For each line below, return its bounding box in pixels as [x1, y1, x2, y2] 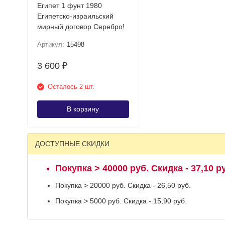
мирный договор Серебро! [93, 23, 125, 31]
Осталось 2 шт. [47, 83, 94, 90]
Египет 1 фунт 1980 [37, 2, 102, 10]
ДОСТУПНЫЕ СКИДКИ [35, 140, 109, 148]
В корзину [67, 105, 99, 113]
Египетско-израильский [37, 12, 114, 20]
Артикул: [37, 41, 64, 48]
